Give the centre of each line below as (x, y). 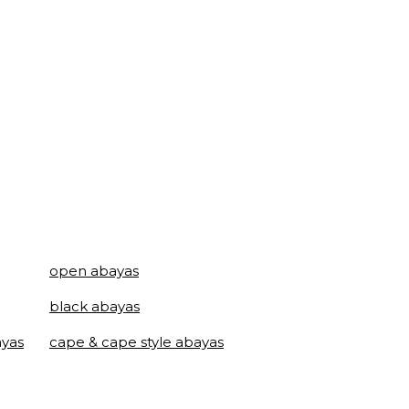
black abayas (94, 306)
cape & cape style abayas (136, 342)
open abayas (94, 271)
